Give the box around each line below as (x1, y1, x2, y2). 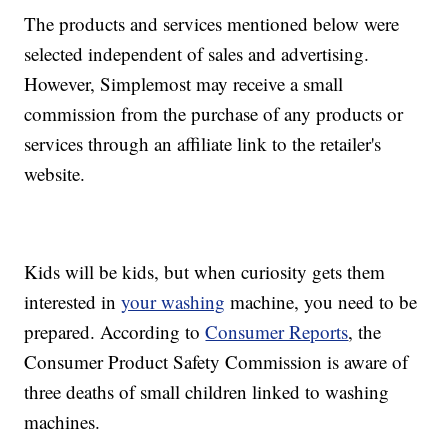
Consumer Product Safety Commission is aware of (24, 349, 409, 375)
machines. (24, 409, 101, 435)
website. (24, 161, 86, 187)
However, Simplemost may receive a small (24, 71, 344, 97)
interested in (24, 289, 122, 315)
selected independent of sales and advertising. (24, 41, 370, 67)
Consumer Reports (205, 319, 349, 345)
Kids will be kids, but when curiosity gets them (24, 259, 386, 285)
